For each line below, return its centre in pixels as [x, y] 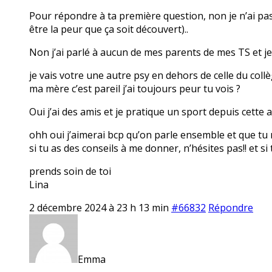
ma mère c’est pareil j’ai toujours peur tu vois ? [135, 88]
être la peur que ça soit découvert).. [109, 29]
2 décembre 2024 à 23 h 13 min [99, 207]
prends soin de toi [70, 171]
